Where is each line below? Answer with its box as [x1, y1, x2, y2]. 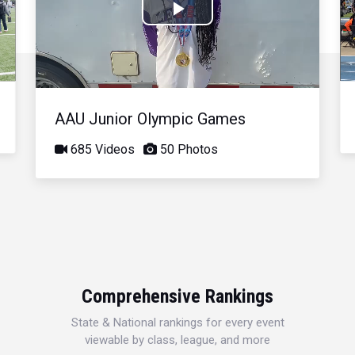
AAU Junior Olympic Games [55, 109, 246, 128]
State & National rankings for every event [71, 315, 284, 330]
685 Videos [67, 141, 136, 157]
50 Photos [157, 141, 219, 157]
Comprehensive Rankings [82, 284, 273, 307]
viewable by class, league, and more [85, 332, 270, 347]
